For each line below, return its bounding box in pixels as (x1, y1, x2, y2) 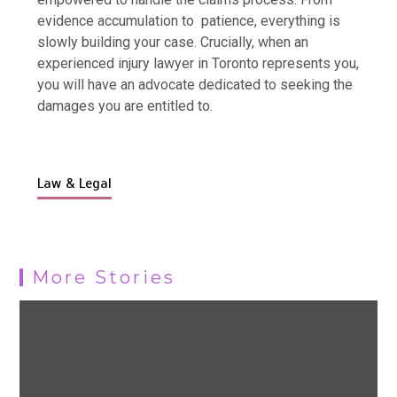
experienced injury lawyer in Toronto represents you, (37, 54, 360, 72)
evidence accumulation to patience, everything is (37, 12, 341, 29)
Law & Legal (37, 174, 113, 192)
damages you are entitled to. (37, 97, 214, 114)
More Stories (32, 266, 176, 288)
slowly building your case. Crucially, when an (37, 33, 309, 51)
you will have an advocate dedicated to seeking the (37, 75, 354, 93)
